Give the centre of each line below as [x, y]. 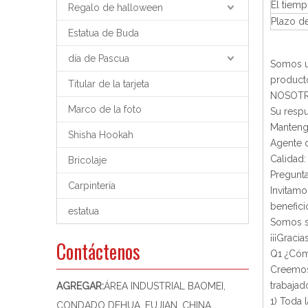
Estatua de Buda [103, 33]
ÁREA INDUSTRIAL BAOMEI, [165, 286]
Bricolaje [87, 160]
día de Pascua [99, 58]
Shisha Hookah [101, 135]
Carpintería [92, 186]
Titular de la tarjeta [109, 84]
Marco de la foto [105, 109]
